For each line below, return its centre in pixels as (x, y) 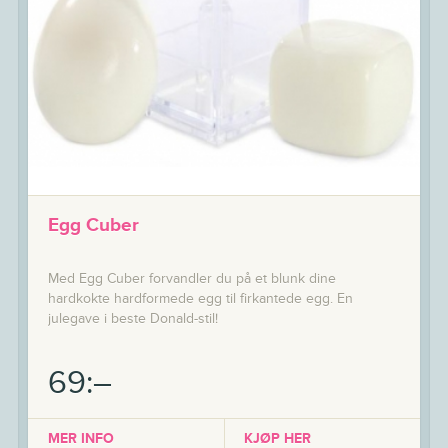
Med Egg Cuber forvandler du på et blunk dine (191, 278)
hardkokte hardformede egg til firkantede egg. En (200, 298)
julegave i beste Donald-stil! (132, 318)
